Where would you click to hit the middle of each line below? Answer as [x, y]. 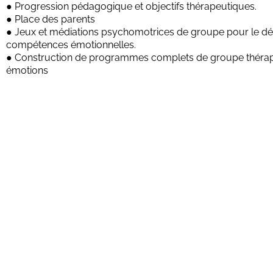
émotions [27, 70]
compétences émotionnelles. [71, 44]
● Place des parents [51, 19]
